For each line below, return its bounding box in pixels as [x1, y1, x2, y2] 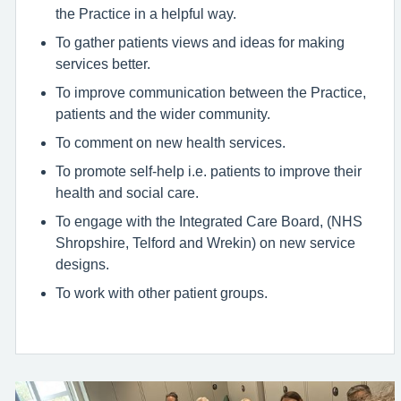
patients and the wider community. [55, 107, 270, 121]
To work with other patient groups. [55, 286, 268, 300]
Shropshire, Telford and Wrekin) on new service [55, 235, 355, 250]
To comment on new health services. [55, 135, 286, 149]
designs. [55, 257, 109, 271]
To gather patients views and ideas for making [55, 35, 345, 49]
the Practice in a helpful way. [55, 6, 236, 21]
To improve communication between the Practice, [55, 85, 366, 99]
